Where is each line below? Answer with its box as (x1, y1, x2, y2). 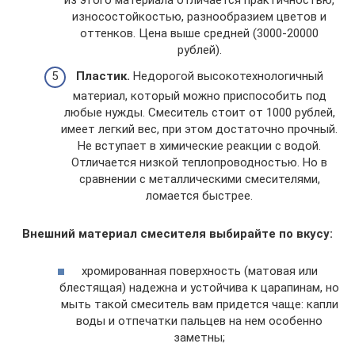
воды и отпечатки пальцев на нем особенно (76, 313, 323, 328)
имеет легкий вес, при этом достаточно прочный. (61, 122, 338, 136)
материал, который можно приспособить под (72, 89, 326, 103)
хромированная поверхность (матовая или (81, 263, 318, 278)
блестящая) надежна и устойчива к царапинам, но (59, 280, 339, 295)
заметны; (174, 330, 225, 345)
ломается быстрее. (146, 189, 253, 203)
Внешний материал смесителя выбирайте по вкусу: (22, 227, 333, 241)
